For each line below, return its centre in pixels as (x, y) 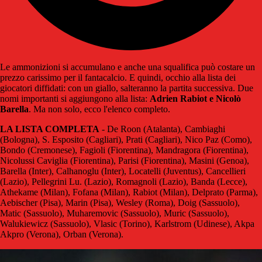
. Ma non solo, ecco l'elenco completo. (99, 109)
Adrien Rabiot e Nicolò (195, 99)
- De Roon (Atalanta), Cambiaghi (162, 129)
